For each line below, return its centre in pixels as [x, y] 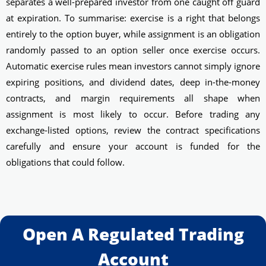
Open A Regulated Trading [133, 234]
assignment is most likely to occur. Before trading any [133, 114]
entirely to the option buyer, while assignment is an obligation [133, 34]
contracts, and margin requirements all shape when [133, 98]
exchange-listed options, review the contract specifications [133, 130]
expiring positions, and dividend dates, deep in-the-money [133, 82]
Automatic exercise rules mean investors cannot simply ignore [133, 66]
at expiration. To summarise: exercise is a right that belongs [133, 18]
